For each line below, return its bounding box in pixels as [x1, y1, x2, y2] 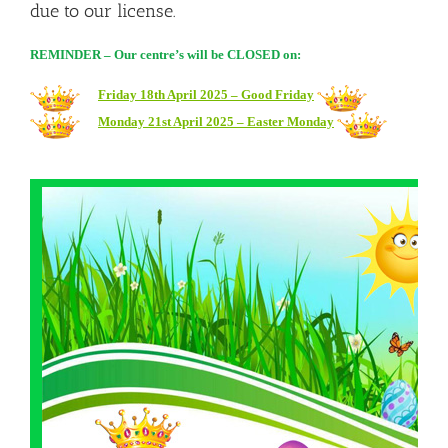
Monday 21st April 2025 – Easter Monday [97, 114, 334, 130]
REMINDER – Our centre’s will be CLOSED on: [29, 47, 301, 63]
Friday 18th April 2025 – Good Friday [97, 87, 314, 103]
